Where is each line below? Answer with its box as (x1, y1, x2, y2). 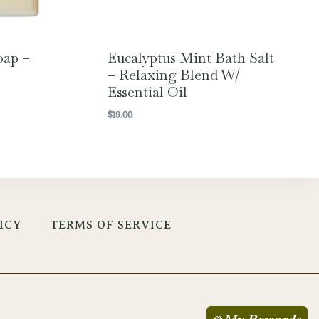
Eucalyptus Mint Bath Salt (107, 48, 274, 68)
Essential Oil (107, 83, 187, 102)
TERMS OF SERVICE (50, 219, 172, 232)
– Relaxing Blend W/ (107, 66, 240, 85)
